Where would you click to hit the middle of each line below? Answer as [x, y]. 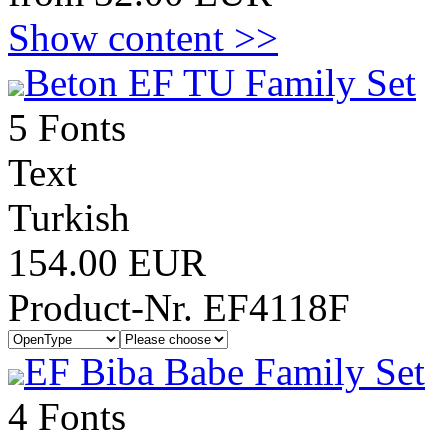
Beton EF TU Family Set [220, 82]
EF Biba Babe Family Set [224, 371]
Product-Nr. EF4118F [179, 307]
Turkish [69, 217]
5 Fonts [67, 127]
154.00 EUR [107, 262]
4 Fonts [67, 416]
